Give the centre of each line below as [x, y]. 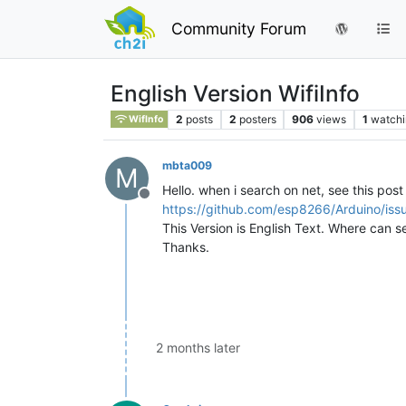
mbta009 [187, 165]
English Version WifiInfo [235, 93]
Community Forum [239, 28]
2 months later [198, 347]
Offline [166, 203]
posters [257, 119]
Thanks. [186, 246]
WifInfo [145, 119]
